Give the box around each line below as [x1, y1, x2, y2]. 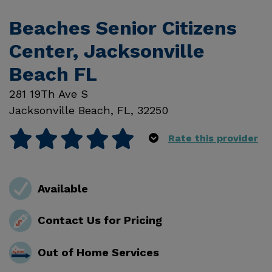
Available [37, 182, 88, 195]
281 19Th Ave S [9, 87, 88, 101]
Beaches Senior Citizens [9, 16, 237, 40]
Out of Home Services [37, 246, 159, 259]
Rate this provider [168, 132, 258, 144]
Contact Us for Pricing [37, 214, 162, 227]
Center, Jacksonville [9, 39, 205, 63]
